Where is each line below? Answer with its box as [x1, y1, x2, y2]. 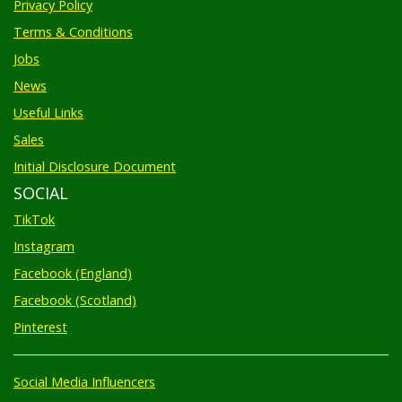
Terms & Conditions [13, 14, 133, 32]
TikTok [13, 202, 55, 220]
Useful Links [13, 95, 83, 113]
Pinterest [13, 310, 67, 328]
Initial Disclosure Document [13, 149, 176, 167]
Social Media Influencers [13, 364, 155, 382]
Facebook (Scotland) [13, 283, 136, 301]
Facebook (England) [13, 256, 132, 274]
